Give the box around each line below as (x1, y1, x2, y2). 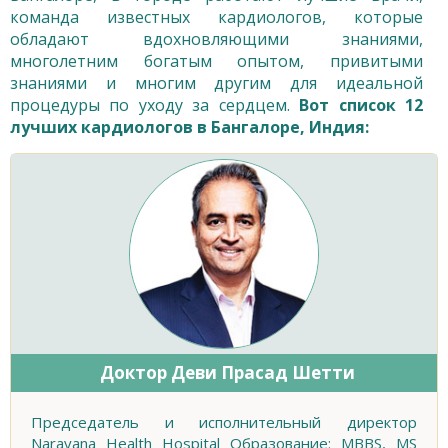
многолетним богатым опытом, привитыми (10, 50, 423, 73)
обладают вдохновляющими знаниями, (10, 28, 423, 51)
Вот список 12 (299, 94, 424, 117)
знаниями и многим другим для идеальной (10, 72, 423, 95)
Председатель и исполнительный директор (31, 412, 417, 433)
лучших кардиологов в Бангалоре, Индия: (10, 116, 369, 139)
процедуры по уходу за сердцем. (10, 94, 300, 117)
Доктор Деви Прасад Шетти (100, 361, 355, 385)
